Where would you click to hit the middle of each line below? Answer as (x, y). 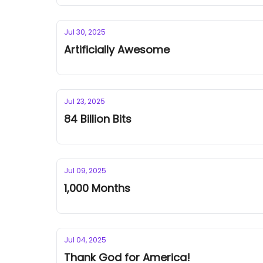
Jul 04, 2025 (85, 240)
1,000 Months (97, 188)
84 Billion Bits (98, 119)
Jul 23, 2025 (85, 101)
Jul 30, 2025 (85, 32)
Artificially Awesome (117, 50)
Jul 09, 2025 (85, 171)
